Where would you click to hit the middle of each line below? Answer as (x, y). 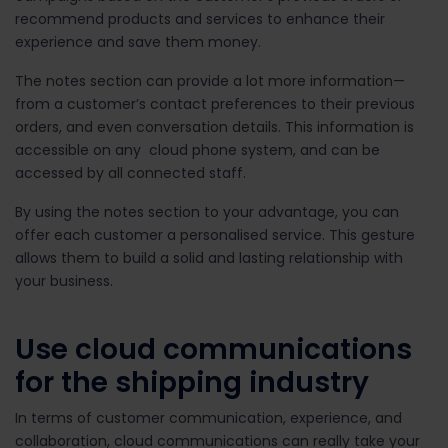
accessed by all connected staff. (130, 172)
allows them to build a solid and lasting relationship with (209, 257)
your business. (66, 280)
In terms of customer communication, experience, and (208, 417)
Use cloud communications (213, 349)
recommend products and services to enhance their (200, 18)
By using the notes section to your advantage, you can (207, 211)
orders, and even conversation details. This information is (214, 126)
